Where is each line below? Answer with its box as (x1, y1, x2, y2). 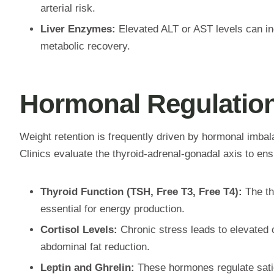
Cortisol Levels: (40, 224, 117, 236)
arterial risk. (40, 2, 95, 14)
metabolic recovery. (40, 40, 130, 52)
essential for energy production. (40, 203, 185, 215)
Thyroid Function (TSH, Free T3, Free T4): (40, 186, 242, 198)
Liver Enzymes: (40, 23, 116, 35)
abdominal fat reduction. (40, 241, 150, 253)
